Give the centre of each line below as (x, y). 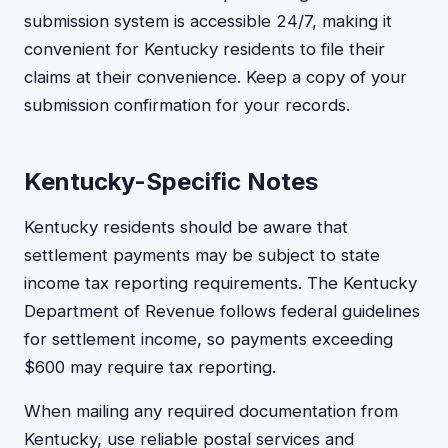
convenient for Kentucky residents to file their (204, 49)
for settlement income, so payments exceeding (208, 339)
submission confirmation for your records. (187, 105)
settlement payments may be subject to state (202, 255)
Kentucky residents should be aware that (186, 227)
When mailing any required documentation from (211, 411)
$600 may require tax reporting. (150, 367)
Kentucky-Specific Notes (171, 182)
